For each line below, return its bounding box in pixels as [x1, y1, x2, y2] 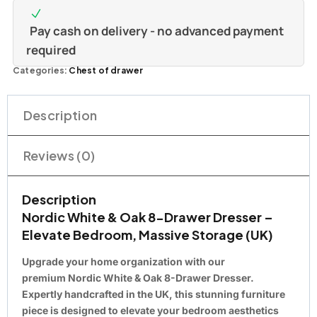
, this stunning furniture [169, 287, 285, 300]
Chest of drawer [69, 65, 144, 76]
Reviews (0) [23, 147, 96, 164]
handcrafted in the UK [64, 287, 169, 300]
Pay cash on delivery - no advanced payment [29, 23, 284, 40]
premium [22, 271, 68, 284]
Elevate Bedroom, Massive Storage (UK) [22, 226, 273, 243]
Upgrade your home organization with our [22, 255, 225, 267]
